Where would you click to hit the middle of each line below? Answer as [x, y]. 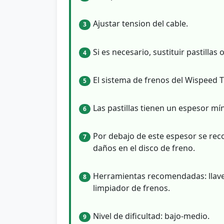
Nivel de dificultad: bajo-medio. [151, 216]
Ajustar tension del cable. [140, 24]
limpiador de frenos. [131, 188]
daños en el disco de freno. [144, 148]
